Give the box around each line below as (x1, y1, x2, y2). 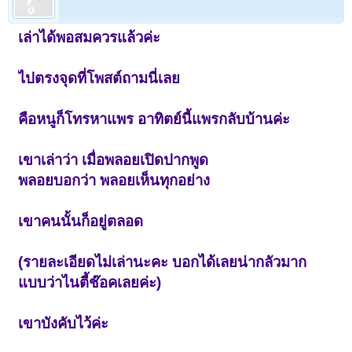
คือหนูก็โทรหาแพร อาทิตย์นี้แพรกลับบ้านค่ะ (18, 110, 291, 127)
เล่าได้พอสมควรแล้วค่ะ (18, 28, 161, 46)
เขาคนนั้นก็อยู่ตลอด (18, 212, 144, 229)
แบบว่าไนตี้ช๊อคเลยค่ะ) (18, 273, 162, 291)
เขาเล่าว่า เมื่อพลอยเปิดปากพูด (18, 151, 209, 168)
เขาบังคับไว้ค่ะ (18, 314, 109, 332)
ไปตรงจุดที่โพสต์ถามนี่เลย (18, 69, 181, 86)
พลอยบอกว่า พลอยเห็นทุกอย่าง (18, 171, 211, 189)
